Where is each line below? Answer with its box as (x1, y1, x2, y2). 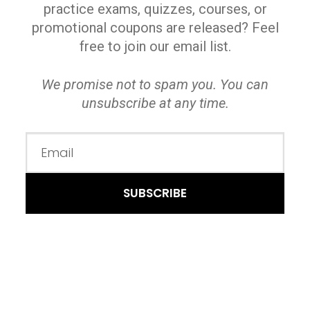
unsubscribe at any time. (81, 95, 229, 112)
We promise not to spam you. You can (42, 76, 268, 93)
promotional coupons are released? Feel (31, 19, 279, 36)
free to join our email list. (79, 37, 231, 55)
